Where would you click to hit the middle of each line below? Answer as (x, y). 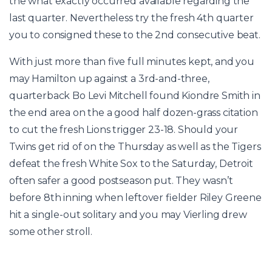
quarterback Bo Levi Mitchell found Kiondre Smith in (135, 96)
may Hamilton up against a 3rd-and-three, (109, 79)
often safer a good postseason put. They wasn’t (121, 181)
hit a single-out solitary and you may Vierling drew (128, 215)
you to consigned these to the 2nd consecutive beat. (135, 35)
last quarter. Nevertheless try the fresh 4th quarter (131, 18)
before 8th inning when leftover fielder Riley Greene (135, 198)
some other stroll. (51, 232)
